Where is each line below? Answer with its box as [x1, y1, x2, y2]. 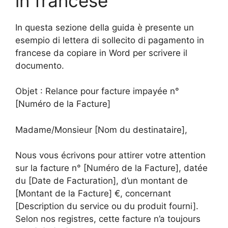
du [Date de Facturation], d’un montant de [15, 176, 188, 186]
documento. [15, 60, 64, 71]
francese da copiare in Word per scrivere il [15, 47, 187, 58]
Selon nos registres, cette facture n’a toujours [15, 214, 201, 224]
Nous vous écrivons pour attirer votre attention [15, 150, 206, 160]
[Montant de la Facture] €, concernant [15, 188, 171, 198]
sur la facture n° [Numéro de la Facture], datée [15, 163, 208, 173]
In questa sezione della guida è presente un [15, 22, 194, 33]
